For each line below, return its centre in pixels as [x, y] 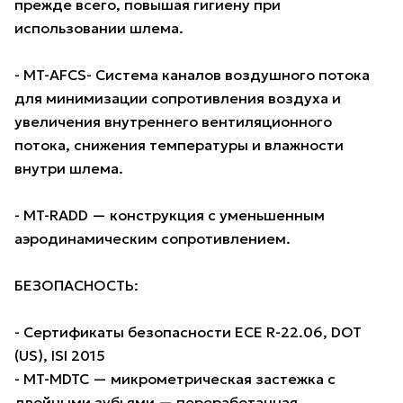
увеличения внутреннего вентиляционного [173, 122]
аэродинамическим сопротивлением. [152, 239]
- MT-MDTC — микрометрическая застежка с [175, 379]
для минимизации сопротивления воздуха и [178, 99]
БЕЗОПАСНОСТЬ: [76, 286]
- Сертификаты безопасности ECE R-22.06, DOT [188, 332]
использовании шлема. [99, 28]
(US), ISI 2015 [60, 356]
